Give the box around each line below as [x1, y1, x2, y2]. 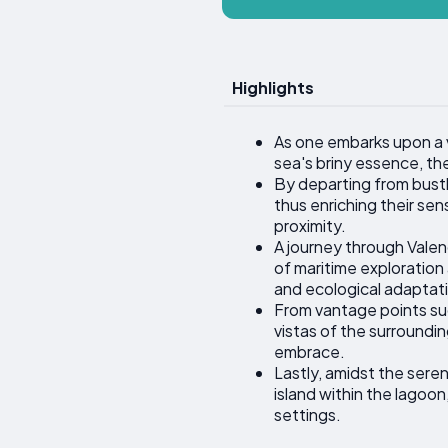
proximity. [274, 215, 346, 237]
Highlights [232, 76, 314, 98]
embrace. [274, 341, 345, 363]
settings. [274, 404, 341, 426]
